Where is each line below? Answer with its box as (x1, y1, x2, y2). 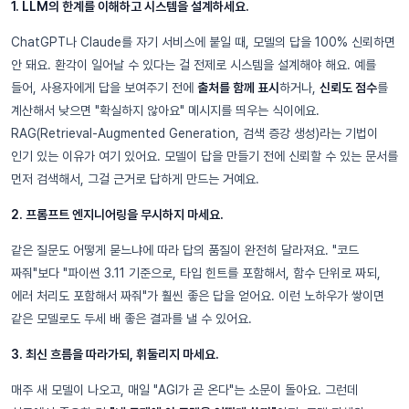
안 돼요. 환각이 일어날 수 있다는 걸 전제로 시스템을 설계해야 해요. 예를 (11, 57, 376, 72)
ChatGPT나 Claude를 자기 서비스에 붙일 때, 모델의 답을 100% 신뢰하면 (11, 34, 395, 49)
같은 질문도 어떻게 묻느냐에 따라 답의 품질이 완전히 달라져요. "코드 (11, 242, 359, 257)
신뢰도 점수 (320, 79, 377, 95)
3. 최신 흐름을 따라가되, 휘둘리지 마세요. (11, 346, 219, 362)
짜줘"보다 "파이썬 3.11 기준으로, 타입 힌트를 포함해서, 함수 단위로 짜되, (11, 265, 381, 280)
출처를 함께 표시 (197, 79, 279, 95)
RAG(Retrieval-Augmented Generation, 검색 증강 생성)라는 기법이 (11, 125, 378, 141)
